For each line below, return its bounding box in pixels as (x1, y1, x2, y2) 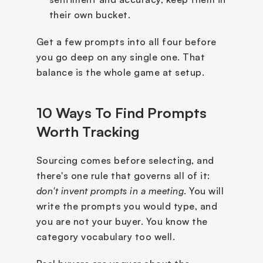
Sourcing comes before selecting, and (36, 154, 214, 166)
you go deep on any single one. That (36, 50, 205, 63)
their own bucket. (49, 8, 130, 21)
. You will (184, 184, 224, 197)
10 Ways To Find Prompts (36, 103, 207, 122)
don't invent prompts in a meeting (36, 184, 184, 197)
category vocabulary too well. (36, 230, 178, 242)
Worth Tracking (36, 122, 140, 140)
